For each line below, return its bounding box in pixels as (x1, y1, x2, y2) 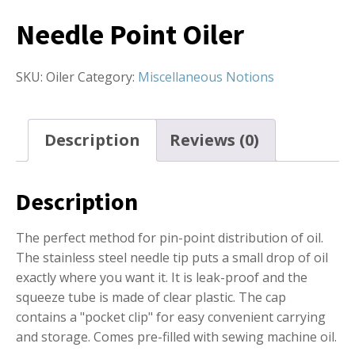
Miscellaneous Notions (138, 67, 274, 86)
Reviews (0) (170, 128, 259, 151)
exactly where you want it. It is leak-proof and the (16, 269, 307, 287)
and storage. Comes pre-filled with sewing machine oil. (16, 328, 337, 346)
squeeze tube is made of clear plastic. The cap (16, 288, 286, 307)
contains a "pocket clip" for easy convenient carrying (16, 308, 326, 326)
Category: (78, 67, 138, 86)
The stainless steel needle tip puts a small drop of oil (16, 249, 328, 267)
